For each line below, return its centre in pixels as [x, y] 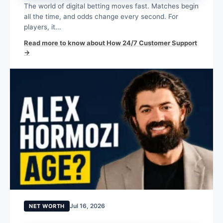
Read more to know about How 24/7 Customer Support [111, 43]
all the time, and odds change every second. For [101, 17]
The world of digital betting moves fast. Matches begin [111, 6]
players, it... [43, 27]
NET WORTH [47, 206]
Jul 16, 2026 [87, 206]
